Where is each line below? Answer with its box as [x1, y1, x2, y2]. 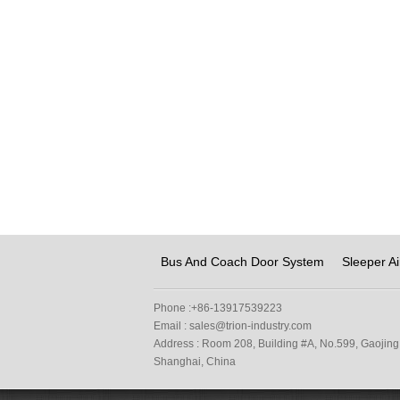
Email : [154, 320, 189, 333]
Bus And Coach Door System [161, 254, 324, 270]
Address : [154, 337, 202, 351]
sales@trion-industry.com [189, 320, 312, 333]
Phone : [154, 302, 191, 315]
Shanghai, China [154, 355, 236, 369]
